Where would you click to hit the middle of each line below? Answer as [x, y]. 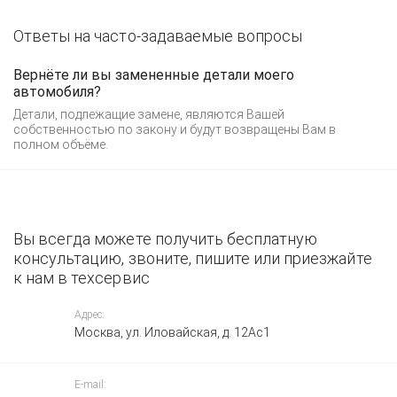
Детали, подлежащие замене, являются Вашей [149, 114]
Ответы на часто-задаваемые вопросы [158, 36]
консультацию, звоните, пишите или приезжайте [193, 258]
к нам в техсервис [82, 278]
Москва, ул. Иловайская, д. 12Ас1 [172, 332]
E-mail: [90, 385]
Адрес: [90, 315]
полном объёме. [61, 144]
